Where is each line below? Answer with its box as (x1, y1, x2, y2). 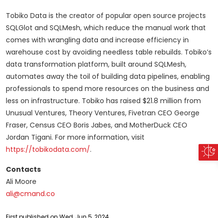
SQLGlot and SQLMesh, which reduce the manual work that (6, 23, 206, 33)
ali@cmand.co (6, 189, 55, 199)
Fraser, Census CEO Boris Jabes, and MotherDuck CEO (6, 120, 187, 130)
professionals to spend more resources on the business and (6, 84, 209, 94)
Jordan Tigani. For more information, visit (6, 132, 145, 143)
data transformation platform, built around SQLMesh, (6, 59, 186, 70)
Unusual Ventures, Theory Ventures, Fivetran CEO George (6, 108, 200, 118)
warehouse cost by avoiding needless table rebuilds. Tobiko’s (6, 47, 212, 57)
